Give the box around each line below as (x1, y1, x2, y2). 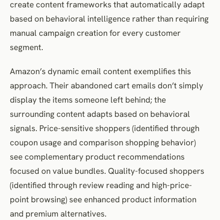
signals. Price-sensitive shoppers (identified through (10, 122, 199, 134)
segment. (10, 41, 43, 53)
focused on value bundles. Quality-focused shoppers (10, 165, 204, 176)
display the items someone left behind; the (10, 94, 166, 105)
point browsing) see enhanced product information (10, 193, 196, 205)
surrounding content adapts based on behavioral (10, 108, 190, 119)
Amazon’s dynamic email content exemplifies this (10, 65, 191, 77)
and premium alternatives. (10, 208, 107, 219)
